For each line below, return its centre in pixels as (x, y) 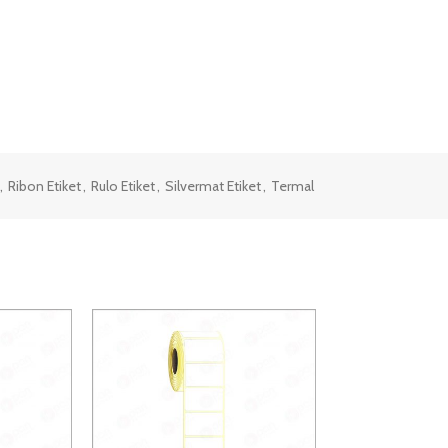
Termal (292, 186)
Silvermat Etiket (213, 186)
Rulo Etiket (123, 186)
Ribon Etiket (44, 186)
